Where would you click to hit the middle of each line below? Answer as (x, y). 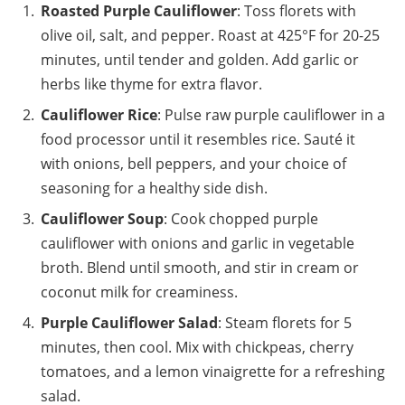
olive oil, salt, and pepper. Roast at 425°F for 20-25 (210, 35)
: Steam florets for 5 (285, 322)
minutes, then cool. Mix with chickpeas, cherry (197, 347)
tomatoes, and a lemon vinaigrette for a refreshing (213, 371)
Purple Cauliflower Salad (129, 322)
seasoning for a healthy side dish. (154, 188)
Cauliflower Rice (99, 114)
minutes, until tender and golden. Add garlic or (200, 59)
